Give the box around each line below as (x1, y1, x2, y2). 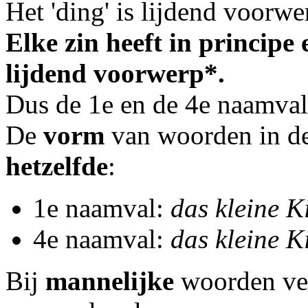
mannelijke (38, 266, 181, 296)
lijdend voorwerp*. (5, 58, 225, 88)
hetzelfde (5, 151, 108, 181)
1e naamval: (33, 193, 170, 223)
